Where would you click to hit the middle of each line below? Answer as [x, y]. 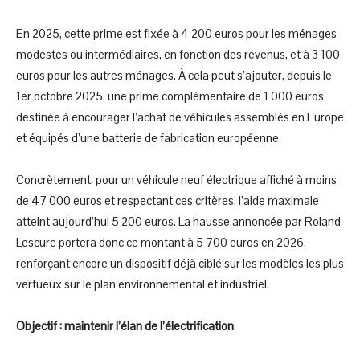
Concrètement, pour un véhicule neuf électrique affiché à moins [176, 179]
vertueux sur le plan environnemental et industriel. [143, 284]
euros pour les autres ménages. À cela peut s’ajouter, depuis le [174, 75]
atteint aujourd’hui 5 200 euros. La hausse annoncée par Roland [178, 221]
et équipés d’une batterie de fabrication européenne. [149, 137]
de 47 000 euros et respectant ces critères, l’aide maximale [168, 200]
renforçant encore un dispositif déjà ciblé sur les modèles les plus [180, 263]
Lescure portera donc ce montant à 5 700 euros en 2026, [161, 242]
